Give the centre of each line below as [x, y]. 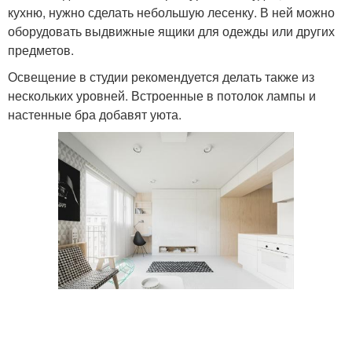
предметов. [41, 50]
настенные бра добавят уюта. [95, 115]
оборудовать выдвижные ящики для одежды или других [171, 31]
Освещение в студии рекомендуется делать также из [161, 77]
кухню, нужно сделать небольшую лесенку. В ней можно [171, 13]
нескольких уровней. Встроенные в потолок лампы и [162, 96]
